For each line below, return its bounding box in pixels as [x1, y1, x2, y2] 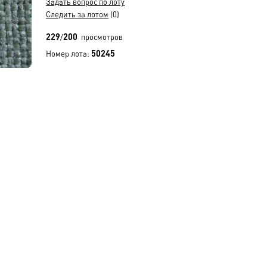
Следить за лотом [46, 10, 109, 19]
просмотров [77, 32, 123, 42]
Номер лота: [46, 49, 92, 58]
